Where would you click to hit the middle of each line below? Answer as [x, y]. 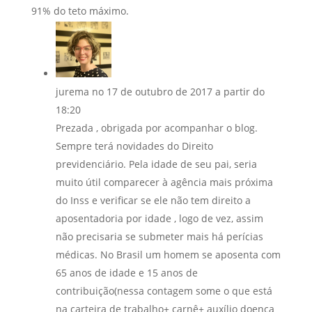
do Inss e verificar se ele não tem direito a [153, 200]
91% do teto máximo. [80, 10]
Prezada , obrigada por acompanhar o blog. [156, 127]
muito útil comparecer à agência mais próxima [164, 182]
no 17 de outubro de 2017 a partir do [178, 91]
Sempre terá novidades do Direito [134, 146]
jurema [72, 91]
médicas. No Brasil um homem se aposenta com [168, 254]
